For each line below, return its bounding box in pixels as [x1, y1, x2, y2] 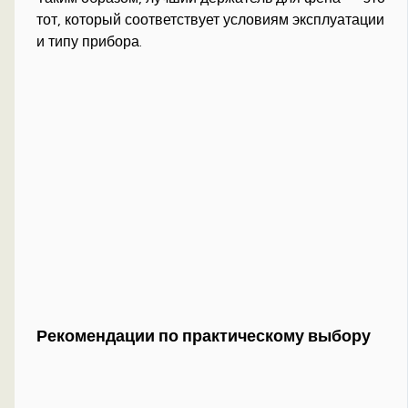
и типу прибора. [36, 33, 143, 51]
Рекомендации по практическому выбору [36, 325, 372, 346]
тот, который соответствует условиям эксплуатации [36, 11, 385, 29]
